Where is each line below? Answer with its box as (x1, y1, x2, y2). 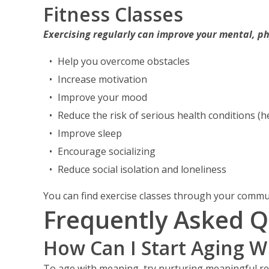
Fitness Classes (43, 1, 183, 27)
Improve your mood (58, 91, 147, 104)
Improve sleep (58, 127, 122, 140)
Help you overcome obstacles (58, 55, 190, 68)
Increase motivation (58, 73, 147, 86)
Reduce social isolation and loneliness (58, 163, 226, 176)
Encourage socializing (58, 145, 156, 158)
